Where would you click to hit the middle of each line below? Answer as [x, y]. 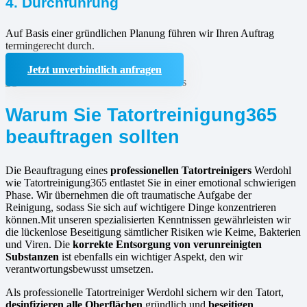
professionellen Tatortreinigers [182, 170]
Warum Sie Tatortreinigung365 [141, 114]
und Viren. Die [39, 244]
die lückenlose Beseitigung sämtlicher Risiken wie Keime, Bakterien [153, 232]
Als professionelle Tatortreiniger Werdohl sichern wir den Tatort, [145, 292]
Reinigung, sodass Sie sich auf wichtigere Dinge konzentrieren [141, 207]
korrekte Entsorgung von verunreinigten [167, 244]
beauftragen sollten [93, 136]
